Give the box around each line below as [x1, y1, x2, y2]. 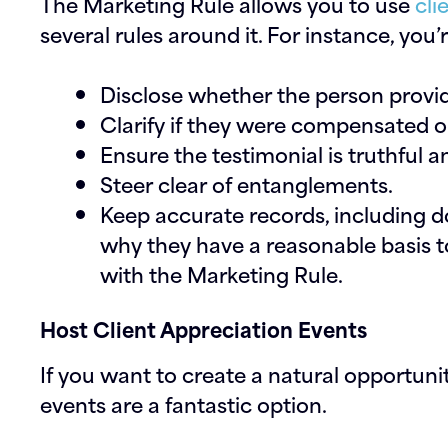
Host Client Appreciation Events [40, 312, 367, 345]
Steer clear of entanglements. [100, 167, 393, 200]
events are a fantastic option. [40, 387, 327, 420]
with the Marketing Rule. [100, 257, 343, 290]
